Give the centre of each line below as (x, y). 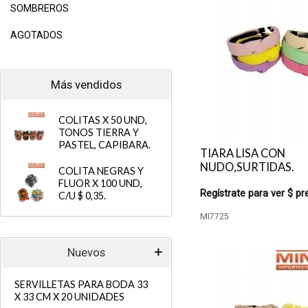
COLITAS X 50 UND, (103, 120)
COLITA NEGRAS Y (101, 171)
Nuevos (86, 253)
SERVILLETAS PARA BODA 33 (81, 284)
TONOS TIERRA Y (99, 132)
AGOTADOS (36, 35)
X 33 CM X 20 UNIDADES (69, 297)
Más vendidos (86, 85)
